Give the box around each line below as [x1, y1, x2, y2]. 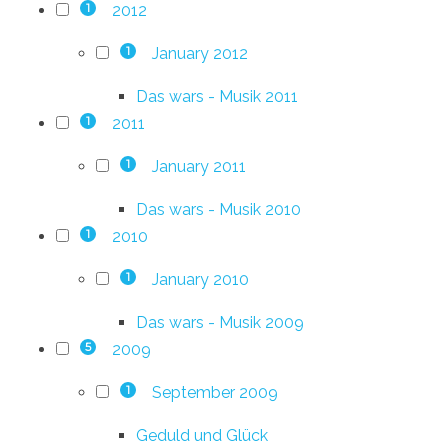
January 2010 [151, 269, 249, 289]
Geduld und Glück [136, 425, 268, 445]
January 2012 [151, 43, 248, 63]
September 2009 [151, 382, 278, 402]
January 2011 [151, 156, 246, 176]
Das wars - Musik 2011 [136, 86, 298, 106]
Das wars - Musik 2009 [136, 312, 304, 332]
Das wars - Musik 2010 [136, 199, 301, 219]
